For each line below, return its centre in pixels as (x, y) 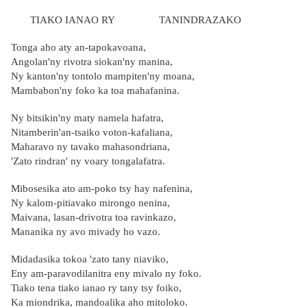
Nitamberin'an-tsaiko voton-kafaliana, (92, 133)
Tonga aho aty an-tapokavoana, (78, 48)
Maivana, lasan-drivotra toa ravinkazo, (94, 218)
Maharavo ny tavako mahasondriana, (90, 147)
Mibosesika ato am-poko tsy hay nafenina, (102, 189)
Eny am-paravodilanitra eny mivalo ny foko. (106, 274)
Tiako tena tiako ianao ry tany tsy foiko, (96, 288)
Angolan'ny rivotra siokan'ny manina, (92, 62)
